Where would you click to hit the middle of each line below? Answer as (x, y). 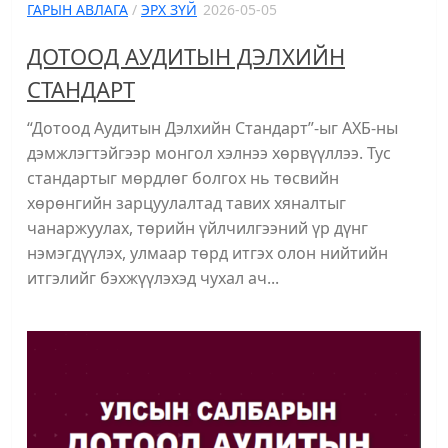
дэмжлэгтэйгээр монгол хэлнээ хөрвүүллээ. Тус (209, 152)
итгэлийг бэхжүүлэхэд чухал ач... (153, 277)
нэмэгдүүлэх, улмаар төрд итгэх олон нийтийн (207, 252)
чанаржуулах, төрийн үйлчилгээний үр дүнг (197, 227)
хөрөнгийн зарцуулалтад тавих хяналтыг (186, 202)
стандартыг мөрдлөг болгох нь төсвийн (183, 177)
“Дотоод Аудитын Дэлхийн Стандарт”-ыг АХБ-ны (212, 127)
